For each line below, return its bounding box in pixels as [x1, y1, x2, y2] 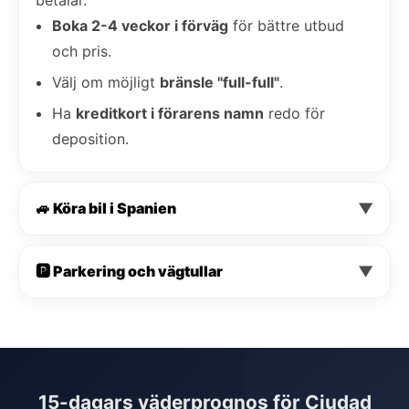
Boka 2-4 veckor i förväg [52, 16, 228, 35]
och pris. [52, 41, 111, 60]
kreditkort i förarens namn [76, 103, 264, 122]
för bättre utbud [228, 16, 344, 35]
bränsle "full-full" [160, 72, 279, 91]
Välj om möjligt [52, 72, 160, 91]
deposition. [52, 129, 129, 148]
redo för [264, 103, 325, 122]
